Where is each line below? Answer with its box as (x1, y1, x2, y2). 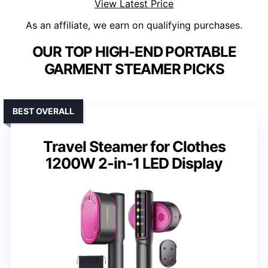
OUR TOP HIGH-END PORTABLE (32, 43, 236, 61)
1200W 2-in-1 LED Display (45, 154, 223, 173)
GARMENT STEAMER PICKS (44, 60, 224, 78)
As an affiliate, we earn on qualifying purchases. (26, 19, 242, 32)
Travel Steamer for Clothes (42, 138, 226, 156)
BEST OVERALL (13, 106, 74, 117)
